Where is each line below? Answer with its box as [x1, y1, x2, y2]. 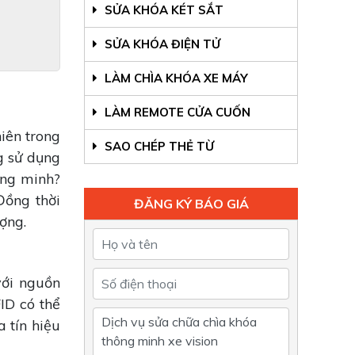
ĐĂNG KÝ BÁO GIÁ [133, 196, 249, 212]
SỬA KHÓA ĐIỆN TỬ [101, 36, 220, 52]
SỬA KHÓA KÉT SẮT [101, 2, 223, 18]
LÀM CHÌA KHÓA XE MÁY [101, 71, 248, 86]
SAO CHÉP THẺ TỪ [101, 139, 214, 155]
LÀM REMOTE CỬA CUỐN [101, 105, 250, 120]
